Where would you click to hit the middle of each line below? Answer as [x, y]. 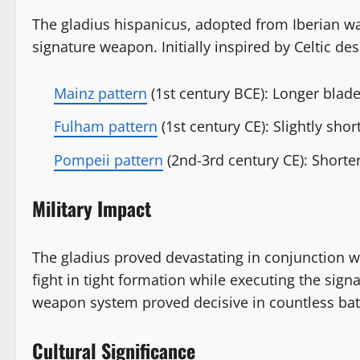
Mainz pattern [100, 93]
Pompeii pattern [108, 160]
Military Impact [92, 208]
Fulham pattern [106, 127]
